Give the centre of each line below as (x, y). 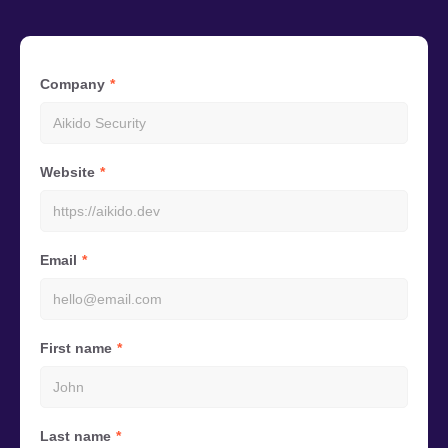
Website (74, 172)
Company (77, 84)
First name (80, 348)
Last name (80, 436)
